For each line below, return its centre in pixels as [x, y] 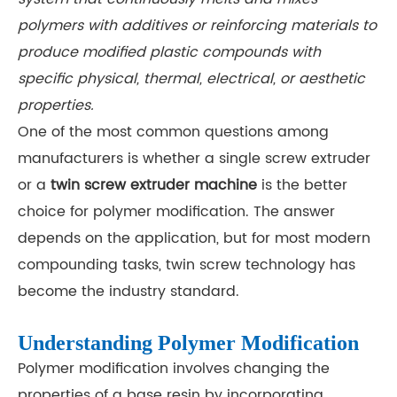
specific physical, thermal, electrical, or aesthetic [191, 79]
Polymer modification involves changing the [174, 369]
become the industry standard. [128, 292]
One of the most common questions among [173, 132]
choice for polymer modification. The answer [176, 212]
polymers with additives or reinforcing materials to [197, 26]
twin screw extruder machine [154, 185]
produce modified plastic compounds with [169, 52]
